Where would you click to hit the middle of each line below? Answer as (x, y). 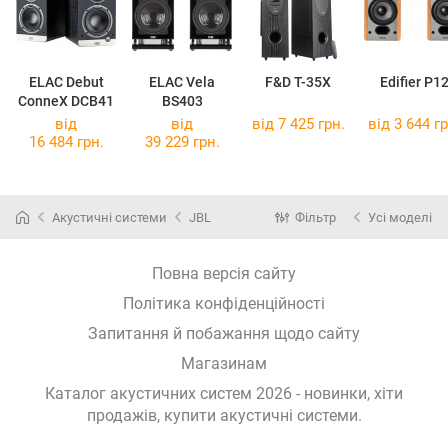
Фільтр (315, 217)
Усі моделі (400, 217)
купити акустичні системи (260, 416)
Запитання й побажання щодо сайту (224, 334)
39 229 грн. (182, 142)
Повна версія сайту (224, 274)
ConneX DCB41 (66, 101)
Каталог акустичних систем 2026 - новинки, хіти (224, 394)
